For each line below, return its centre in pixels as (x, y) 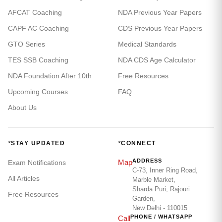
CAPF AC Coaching (38, 28)
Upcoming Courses (38, 91)
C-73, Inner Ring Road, (165, 170)
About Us (22, 107)
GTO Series (27, 44)
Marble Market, (154, 179)
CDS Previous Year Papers (160, 28)
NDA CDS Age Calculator (157, 60)
